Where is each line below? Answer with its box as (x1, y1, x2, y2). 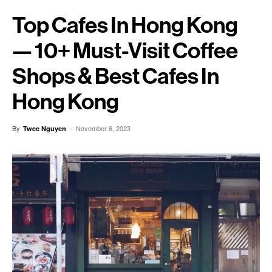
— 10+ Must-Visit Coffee (12, 39, 238, 62)
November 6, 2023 (76, 123, 131, 133)
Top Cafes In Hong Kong (12, 14, 238, 36)
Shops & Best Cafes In (12, 65, 219, 87)
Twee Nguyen (23, 124, 66, 133)
